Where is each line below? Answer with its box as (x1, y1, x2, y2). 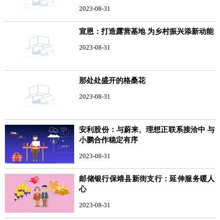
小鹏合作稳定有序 (79, 136, 138, 144)
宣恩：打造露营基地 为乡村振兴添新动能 (79, 27, 214, 35)
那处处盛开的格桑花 (79, 76, 146, 84)
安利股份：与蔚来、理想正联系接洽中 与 (79, 125, 215, 134)
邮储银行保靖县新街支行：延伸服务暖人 (79, 174, 215, 183)
